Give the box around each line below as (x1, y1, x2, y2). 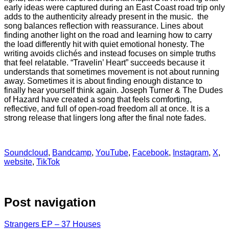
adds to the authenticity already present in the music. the (4, 12, 209, 21)
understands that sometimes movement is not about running (4, 67, 219, 76)
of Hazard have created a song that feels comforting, (4, 95, 192, 104)
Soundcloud (4, 148, 48, 157)
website (4, 157, 32, 166)
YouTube (96, 148, 128, 157)
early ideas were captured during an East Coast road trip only (4, 3, 225, 12)
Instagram (173, 148, 209, 157)
